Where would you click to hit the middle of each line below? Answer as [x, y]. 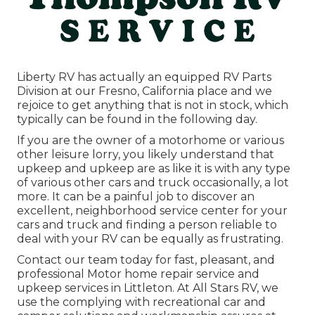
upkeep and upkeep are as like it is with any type [154, 168]
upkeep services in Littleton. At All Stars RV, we [148, 288]
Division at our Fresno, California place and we [144, 91]
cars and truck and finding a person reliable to [147, 224]
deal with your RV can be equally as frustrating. [150, 238]
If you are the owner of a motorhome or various [150, 140]
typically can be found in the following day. [137, 119]
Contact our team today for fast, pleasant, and [146, 259]
